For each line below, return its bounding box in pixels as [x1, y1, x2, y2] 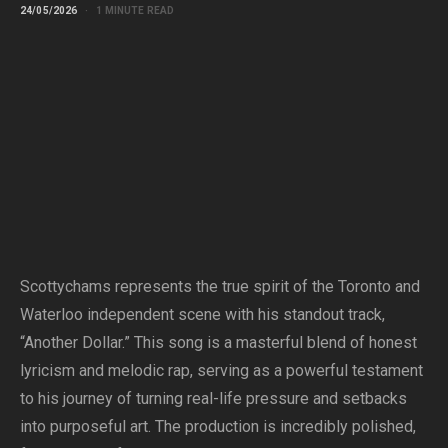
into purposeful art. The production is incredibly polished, [20, 417, 416, 436]
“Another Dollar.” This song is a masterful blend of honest [20, 333, 417, 352]
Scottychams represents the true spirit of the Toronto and [20, 277, 420, 296]
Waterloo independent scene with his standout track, [20, 305, 385, 324]
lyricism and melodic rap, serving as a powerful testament [20, 361, 423, 380]
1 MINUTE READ [96, 5, 174, 16]
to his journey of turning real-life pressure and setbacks [20, 389, 407, 408]
